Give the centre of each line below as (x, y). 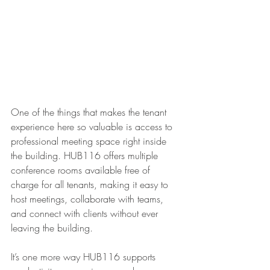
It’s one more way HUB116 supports (85, 257)
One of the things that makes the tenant (90, 112)
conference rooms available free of (82, 170)
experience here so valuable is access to (93, 127)
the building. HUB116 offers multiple (86, 155)
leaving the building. (52, 228)
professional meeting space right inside (90, 141)
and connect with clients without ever (86, 213)
